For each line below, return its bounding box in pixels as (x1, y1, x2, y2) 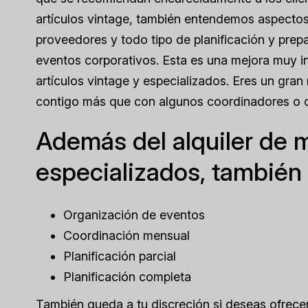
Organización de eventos (63, 208, 205, 222)
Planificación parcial (63, 249, 176, 263)
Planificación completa (63, 269, 191, 284)
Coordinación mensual (63, 228, 190, 243)
